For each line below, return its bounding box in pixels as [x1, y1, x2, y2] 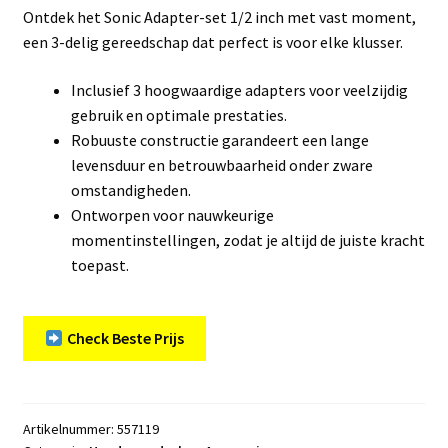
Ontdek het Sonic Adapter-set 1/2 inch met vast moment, [22, 7, 416, 28]
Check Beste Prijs [63, 328, 184, 349]
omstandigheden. [70, 179, 191, 200]
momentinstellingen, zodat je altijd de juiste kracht [70, 229, 425, 250]
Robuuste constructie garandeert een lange [70, 129, 369, 150]
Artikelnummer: [22, 420, 117, 439]
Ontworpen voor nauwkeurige [70, 204, 274, 225]
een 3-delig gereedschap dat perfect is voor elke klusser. [22, 32, 403, 53]
